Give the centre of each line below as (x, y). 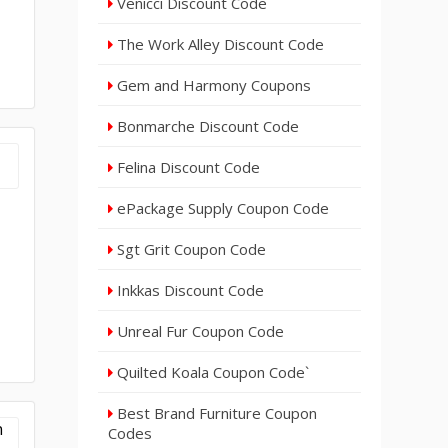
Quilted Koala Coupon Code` (211, 372)
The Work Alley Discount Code (219, 44)
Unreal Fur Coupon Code (199, 331)
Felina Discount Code (187, 167)
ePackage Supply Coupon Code (221, 208)
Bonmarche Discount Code (206, 126)
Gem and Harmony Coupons (212, 85)
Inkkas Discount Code (189, 290)
